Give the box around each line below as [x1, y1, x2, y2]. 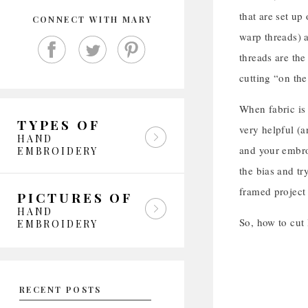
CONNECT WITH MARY [32, 14, 153, 25]
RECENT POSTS [19, 284, 102, 295]
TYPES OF [17, 115, 100, 133]
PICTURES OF [17, 188, 133, 206]
